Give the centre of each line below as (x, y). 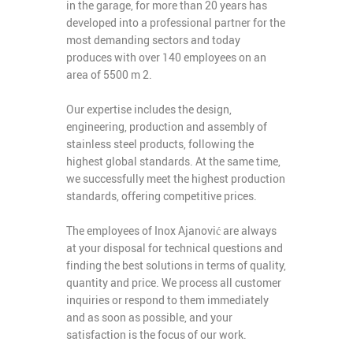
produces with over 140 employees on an (166, 57)
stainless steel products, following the (160, 144)
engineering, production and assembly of (167, 126)
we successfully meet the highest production (176, 178)
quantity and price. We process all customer (174, 282)
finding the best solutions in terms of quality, (176, 265)
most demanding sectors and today (153, 40)
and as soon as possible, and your (149, 317)
